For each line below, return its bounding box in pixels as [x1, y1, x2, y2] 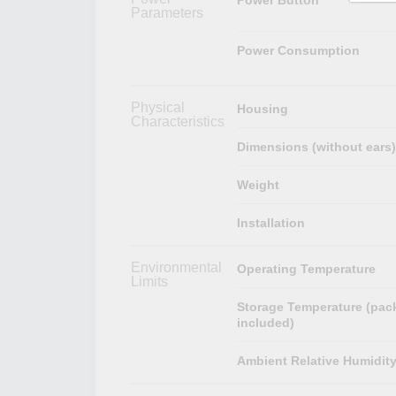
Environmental [131, 259, 222, 275]
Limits [131, 273, 168, 289]
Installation [236, 215, 305, 230]
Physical [131, 99, 185, 115]
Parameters [131, 4, 203, 20]
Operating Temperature [236, 261, 376, 276]
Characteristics [131, 113, 225, 129]
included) [236, 315, 294, 330]
